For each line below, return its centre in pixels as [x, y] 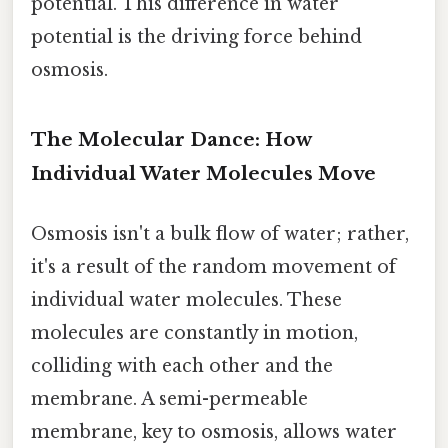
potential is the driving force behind [196, 36]
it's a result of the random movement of [213, 266]
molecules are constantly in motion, [194, 332]
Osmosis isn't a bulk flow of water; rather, [220, 233]
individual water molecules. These [186, 299]
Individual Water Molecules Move [203, 174]
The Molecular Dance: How [171, 140]
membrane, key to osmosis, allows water [214, 431]
